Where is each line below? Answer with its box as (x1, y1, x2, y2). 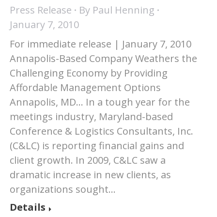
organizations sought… (10, 183, 116, 196)
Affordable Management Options (10, 81, 161, 94)
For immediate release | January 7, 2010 (10, 37, 191, 50)
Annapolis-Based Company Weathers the (10, 52, 197, 65)
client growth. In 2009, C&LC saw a (10, 154, 166, 167)
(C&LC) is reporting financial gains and (10, 139, 184, 152)
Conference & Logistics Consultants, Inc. (10, 124, 193, 138)
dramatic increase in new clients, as (10, 168, 171, 181)
